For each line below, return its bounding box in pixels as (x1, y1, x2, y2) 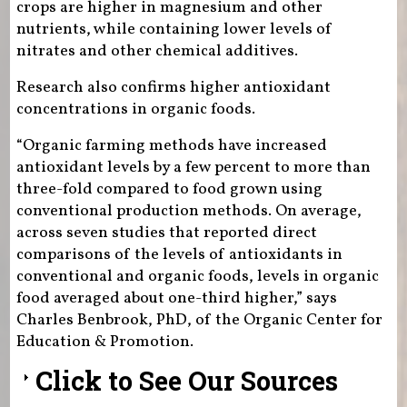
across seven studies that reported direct (15, 221, 317, 244)
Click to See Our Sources (35, 362, 338, 398)
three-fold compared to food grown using (15, 177, 323, 201)
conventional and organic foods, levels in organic (15, 264, 379, 288)
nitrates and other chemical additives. (15, 39, 298, 63)
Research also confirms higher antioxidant (15, 75, 331, 99)
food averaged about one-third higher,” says (15, 286, 337, 310)
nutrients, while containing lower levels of (15, 17, 333, 41)
